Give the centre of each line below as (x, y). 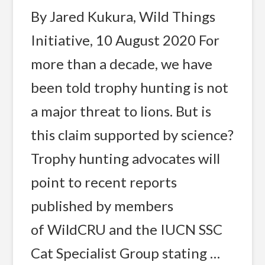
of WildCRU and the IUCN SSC (126, 229)
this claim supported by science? (132, 134)
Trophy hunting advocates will (125, 158)
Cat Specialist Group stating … (125, 253)
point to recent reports (104, 182)
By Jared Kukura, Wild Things (123, 16)
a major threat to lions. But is (121, 111)
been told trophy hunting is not (129, 87)
